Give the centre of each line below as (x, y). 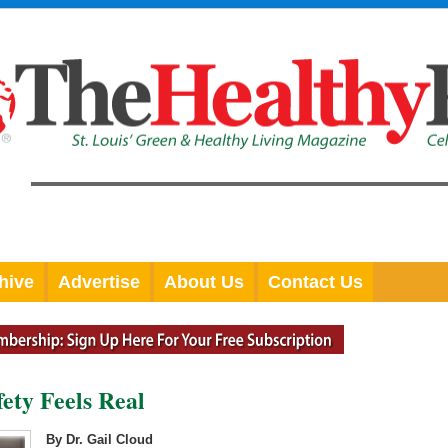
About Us (204, 282)
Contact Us (315, 282)
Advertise (99, 282)
